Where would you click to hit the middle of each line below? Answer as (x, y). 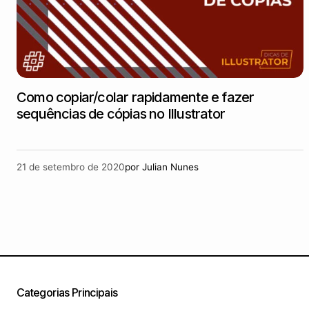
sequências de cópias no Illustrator (121, 114)
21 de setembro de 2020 (71, 167)
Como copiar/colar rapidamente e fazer (136, 97)
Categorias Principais (67, 292)
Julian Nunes (170, 167)
